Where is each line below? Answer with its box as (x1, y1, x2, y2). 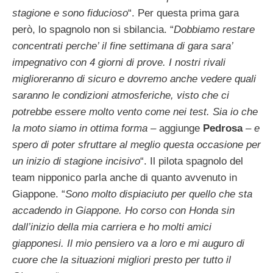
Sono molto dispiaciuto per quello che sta (65, 188, 252, 200)
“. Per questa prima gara (128, 7, 239, 19)
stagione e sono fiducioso (12, 7, 128, 19)
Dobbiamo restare (174, 24, 255, 36)
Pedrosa (203, 122, 243, 135)
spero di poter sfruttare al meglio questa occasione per (12, 139, 261, 151)
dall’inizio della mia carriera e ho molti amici (12, 221, 211, 233)
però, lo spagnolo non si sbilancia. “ (12, 24, 174, 36)
